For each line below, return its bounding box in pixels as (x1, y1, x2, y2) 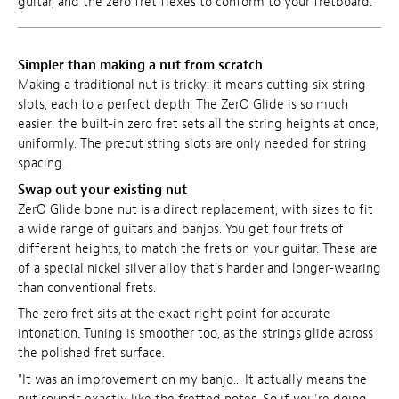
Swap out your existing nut (18, 181, 187, 199)
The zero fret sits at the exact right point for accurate (18, 305, 330, 323)
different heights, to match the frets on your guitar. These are (18, 240, 378, 257)
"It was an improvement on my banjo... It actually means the (18, 370, 367, 388)
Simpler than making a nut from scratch (18, 57, 263, 75)
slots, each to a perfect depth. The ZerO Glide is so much (18, 96, 348, 114)
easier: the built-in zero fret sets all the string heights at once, (18, 116, 379, 134)
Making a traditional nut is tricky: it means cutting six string (18, 77, 366, 94)
